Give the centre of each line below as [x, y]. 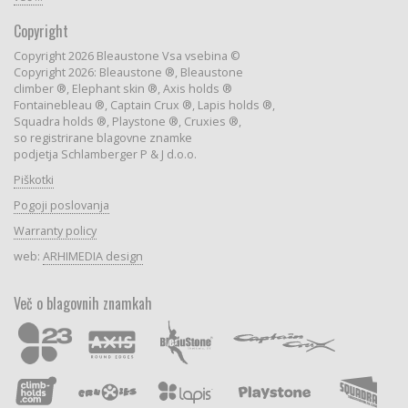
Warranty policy [55, 230]
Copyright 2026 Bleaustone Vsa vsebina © [127, 56]
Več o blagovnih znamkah [82, 303]
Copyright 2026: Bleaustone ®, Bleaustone [128, 72]
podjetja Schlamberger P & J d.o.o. [105, 154]
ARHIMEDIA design [92, 256]
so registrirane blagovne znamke [102, 138]
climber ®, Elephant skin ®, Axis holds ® [122, 88]
